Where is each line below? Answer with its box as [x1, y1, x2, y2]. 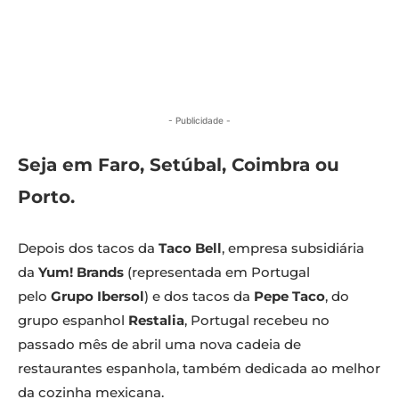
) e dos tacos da [144, 288, 254, 305]
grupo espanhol [18, 312, 125, 330]
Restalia [125, 312, 184, 330]
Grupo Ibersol [51, 288, 144, 305]
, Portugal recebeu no [184, 312, 330, 330]
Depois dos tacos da [18, 240, 159, 257]
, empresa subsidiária [222, 240, 364, 257]
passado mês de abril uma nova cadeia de [18, 336, 301, 354]
